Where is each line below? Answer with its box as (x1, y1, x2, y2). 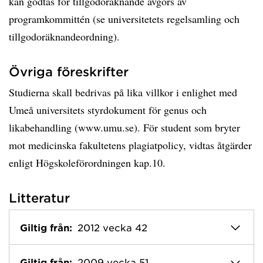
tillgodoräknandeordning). (9, 29, 120, 43)
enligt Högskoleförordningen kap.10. (9, 156, 166, 170)
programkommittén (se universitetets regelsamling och (9, 12, 240, 26)
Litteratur (9, 190, 70, 205)
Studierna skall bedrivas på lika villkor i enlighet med (9, 85, 237, 99)
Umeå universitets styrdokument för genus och (9, 103, 207, 117)
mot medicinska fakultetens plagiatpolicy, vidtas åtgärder (9, 138, 252, 152)
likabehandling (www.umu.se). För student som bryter (9, 120, 240, 134)
